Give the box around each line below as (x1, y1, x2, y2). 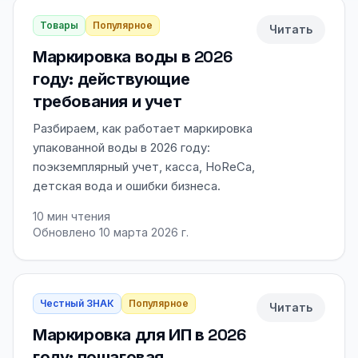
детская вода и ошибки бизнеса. (33, 178, 221, 193)
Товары (40, 19, 78, 31)
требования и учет (33, 91, 182, 112)
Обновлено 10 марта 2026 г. (33, 225, 189, 239)
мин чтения (44, 209, 110, 223)
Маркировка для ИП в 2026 (33, 324, 246, 345)
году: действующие (33, 69, 190, 89)
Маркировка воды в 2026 (33, 46, 233, 67)
